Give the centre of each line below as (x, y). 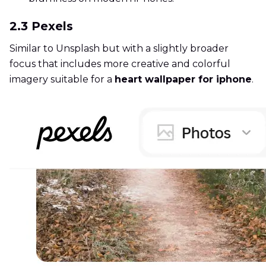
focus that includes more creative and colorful (120, 64)
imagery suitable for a (62, 80)
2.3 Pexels (41, 26)
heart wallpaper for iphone (183, 80)
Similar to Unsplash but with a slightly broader (119, 49)
